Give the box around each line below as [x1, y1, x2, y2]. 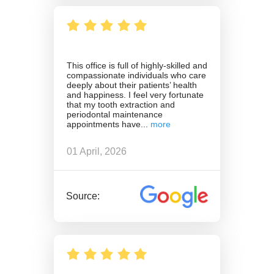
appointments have [67, 119, 141, 130]
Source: [66, 191, 100, 202]
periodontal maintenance [67, 109, 163, 120]
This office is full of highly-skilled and [67, 61, 207, 71]
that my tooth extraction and [67, 100, 175, 110]
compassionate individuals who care [67, 70, 206, 81]
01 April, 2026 [67, 146, 127, 157]
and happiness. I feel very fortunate [67, 90, 204, 100]
